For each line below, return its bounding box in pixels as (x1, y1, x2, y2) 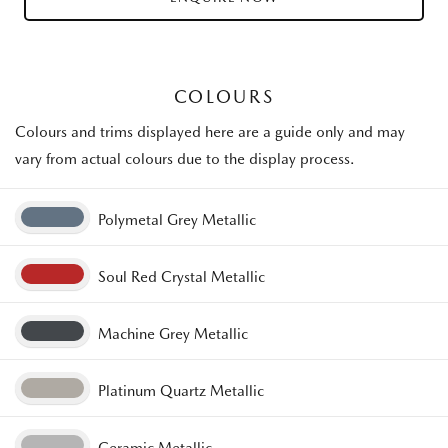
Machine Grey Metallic (98, 325, 249, 344)
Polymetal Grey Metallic (98, 211, 257, 230)
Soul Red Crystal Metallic (98, 268, 266, 287)
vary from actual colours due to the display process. (15, 150, 355, 169)
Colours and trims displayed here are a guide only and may (15, 123, 405, 142)
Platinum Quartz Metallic (98, 382, 265, 401)
